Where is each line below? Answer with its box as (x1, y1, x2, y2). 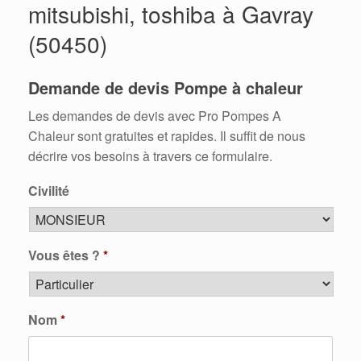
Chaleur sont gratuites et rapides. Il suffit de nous (28, 127, 305, 145)
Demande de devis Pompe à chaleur (28, 76, 303, 99)
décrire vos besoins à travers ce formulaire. (28, 147, 272, 165)
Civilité (28, 181, 69, 200)
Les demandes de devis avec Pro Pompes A (28, 106, 281, 125)
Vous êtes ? (28, 246, 100, 264)
